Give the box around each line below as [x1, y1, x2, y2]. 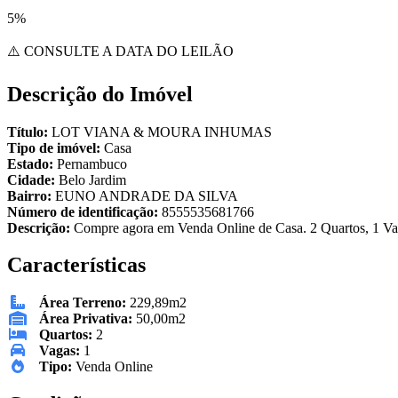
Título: [7, 123, 52, 139]
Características [7, 253, 146, 277]
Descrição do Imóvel [7, 82, 193, 106]
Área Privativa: [39, 311, 132, 327]
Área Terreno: [39, 295, 126, 311]
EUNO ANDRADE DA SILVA [55, 187, 238, 203]
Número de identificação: [7, 203, 162, 219]
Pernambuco [57, 155, 127, 171]
